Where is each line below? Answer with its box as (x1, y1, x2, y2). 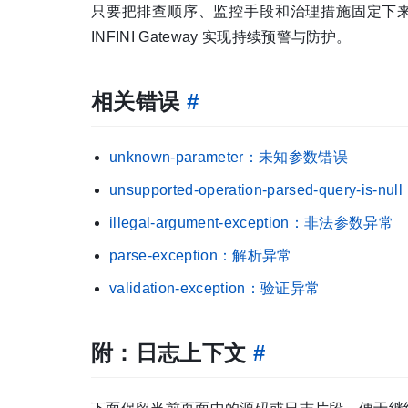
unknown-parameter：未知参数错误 (109, 149, 348, 166)
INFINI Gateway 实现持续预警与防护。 (91, 29, 352, 46)
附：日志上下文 (91, 341, 253, 366)
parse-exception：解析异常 (109, 248, 292, 264)
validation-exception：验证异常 (109, 280, 321, 297)
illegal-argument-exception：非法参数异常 (109, 215, 393, 231)
